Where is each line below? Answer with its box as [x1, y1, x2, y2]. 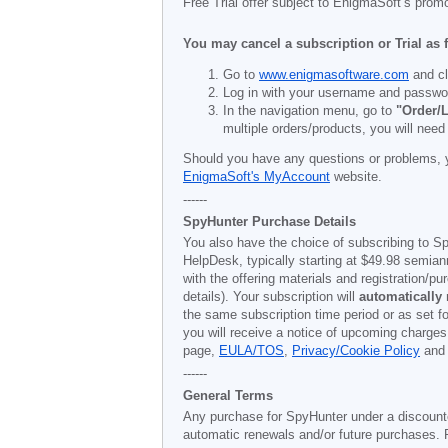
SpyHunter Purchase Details [183, 214, 356, 229]
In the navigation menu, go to [223, 103, 396, 118]
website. [330, 170, 382, 184]
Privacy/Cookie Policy [292, 344, 420, 358]
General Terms [183, 388, 273, 403]
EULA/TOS [219, 344, 284, 358]
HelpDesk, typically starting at [183, 254, 361, 268]
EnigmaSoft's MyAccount [183, 170, 330, 184]
